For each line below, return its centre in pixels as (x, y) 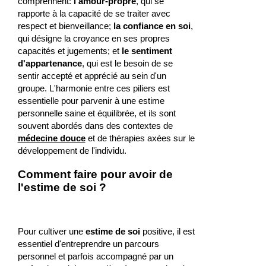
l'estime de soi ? (62, 188)
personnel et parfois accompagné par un (95, 256)
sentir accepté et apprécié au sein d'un (92, 76)
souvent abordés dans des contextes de (95, 126)
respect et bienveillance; (65, 26)
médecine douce (51, 138)
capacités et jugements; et (69, 51)
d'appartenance (50, 64)
